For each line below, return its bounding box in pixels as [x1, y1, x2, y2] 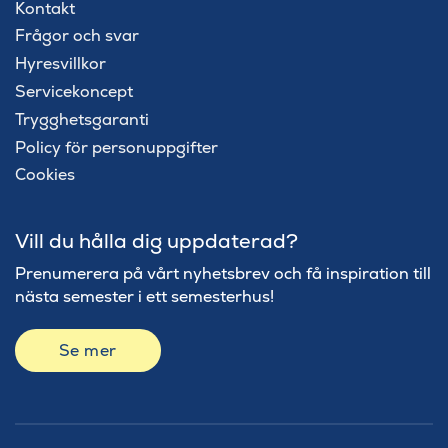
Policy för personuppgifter [14, 136, 218, 158]
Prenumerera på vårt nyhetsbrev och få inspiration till [14, 262, 431, 284]
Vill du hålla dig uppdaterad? [14, 227, 298, 254]
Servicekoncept [14, 80, 133, 102]
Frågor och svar [14, 25, 139, 47]
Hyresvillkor [14, 53, 106, 75]
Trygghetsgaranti [14, 108, 149, 130]
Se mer [58, 339, 117, 361]
